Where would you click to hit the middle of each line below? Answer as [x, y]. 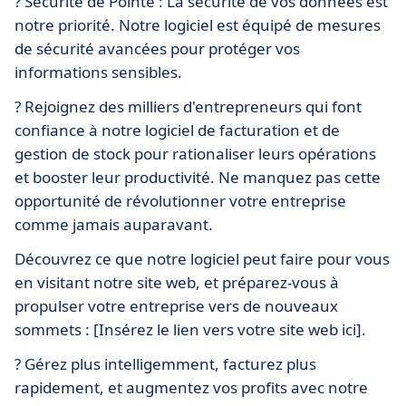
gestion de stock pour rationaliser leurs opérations [195, 153]
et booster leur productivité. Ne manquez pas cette [198, 177]
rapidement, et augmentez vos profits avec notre [191, 387]
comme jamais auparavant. [114, 224]
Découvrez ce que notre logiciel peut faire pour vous [202, 258]
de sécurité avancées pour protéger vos [157, 48]
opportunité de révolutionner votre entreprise [180, 200]
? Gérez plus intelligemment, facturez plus [165, 363]
